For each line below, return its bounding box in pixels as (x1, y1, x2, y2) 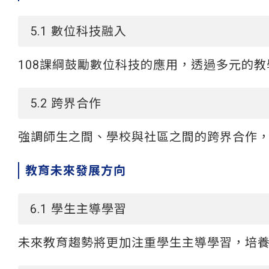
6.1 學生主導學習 (30, 202, 127, 216)
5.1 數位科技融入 (30, 24, 127, 38)
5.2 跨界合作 (30, 96, 101, 110)
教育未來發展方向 (25, 163, 126, 178)
